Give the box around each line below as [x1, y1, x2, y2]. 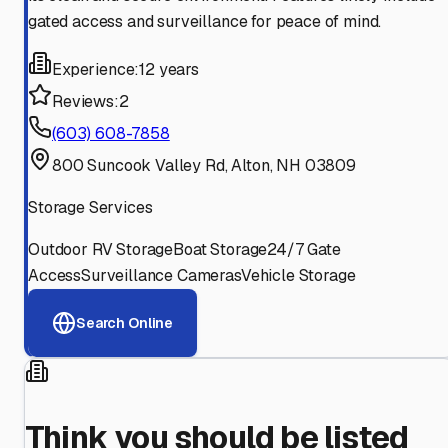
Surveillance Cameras [81, 265, 241, 287]
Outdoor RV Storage [28, 239, 174, 261]
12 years [139, 59, 199, 81]
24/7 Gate [267, 239, 341, 261]
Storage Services [28, 197, 153, 219]
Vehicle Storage [240, 265, 356, 287]
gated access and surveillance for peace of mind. [28, 11, 382, 33]
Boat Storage [173, 239, 268, 261]
